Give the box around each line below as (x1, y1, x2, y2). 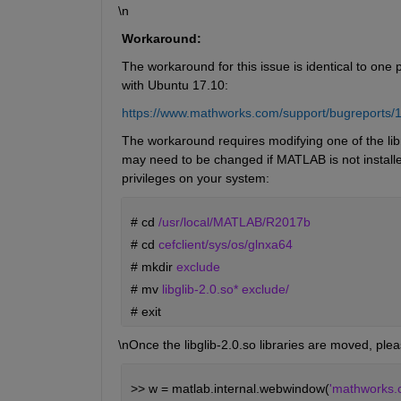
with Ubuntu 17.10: (121, 78, 232, 93)
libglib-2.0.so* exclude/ (161, 282, 289, 297)
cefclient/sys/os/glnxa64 (158, 237, 293, 252)
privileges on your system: (121, 171, 273, 186)
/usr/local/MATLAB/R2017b (158, 215, 311, 230)
